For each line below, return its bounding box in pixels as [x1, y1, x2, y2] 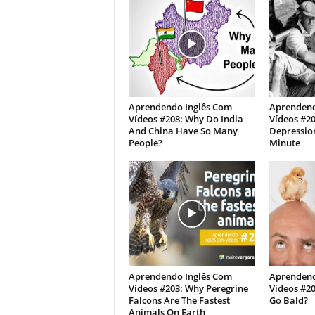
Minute [269, 136, 300, 150]
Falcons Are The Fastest [128, 294, 230, 307]
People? [128, 136, 162, 150]
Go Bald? [269, 294, 308, 307]
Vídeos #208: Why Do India [128, 112, 243, 126]
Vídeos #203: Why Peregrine [128, 282, 248, 295]
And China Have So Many [128, 124, 238, 138]
